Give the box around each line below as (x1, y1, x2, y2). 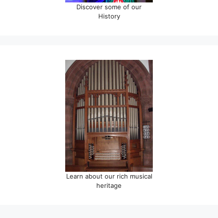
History (98, 12, 120, 20)
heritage (96, 182, 122, 190)
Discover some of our (76, 3, 142, 11)
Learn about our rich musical (66, 172, 152, 181)
